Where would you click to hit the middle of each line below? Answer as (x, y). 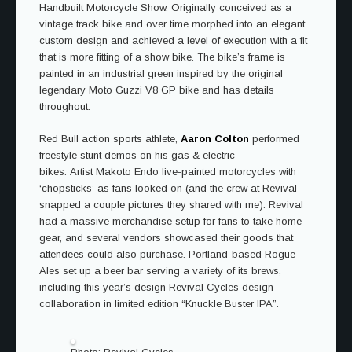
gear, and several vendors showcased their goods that (166, 238)
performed (274, 139)
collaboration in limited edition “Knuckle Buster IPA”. (161, 304)
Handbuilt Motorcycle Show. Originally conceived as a (165, 7)
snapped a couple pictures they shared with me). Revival (171, 205)
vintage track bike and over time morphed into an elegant (172, 24)
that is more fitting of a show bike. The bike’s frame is (162, 57)
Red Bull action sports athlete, (110, 139)
